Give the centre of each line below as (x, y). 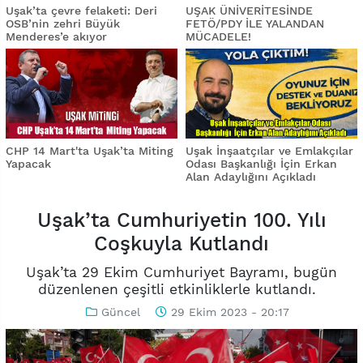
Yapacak (28, 163)
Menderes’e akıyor (56, 37)
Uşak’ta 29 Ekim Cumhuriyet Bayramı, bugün (181, 272)
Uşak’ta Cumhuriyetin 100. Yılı (181, 220)
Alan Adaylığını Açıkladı (251, 176)
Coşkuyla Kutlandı (181, 244)
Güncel (120, 312)
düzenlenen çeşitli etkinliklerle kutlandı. (181, 289)
